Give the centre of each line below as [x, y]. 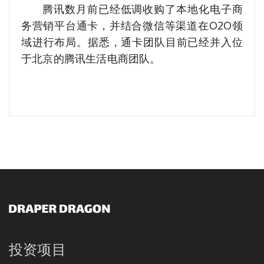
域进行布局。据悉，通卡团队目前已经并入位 [132, 42]
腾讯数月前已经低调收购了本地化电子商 [143, 9]
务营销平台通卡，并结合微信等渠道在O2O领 [132, 25]
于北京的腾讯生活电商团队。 [91, 58]
